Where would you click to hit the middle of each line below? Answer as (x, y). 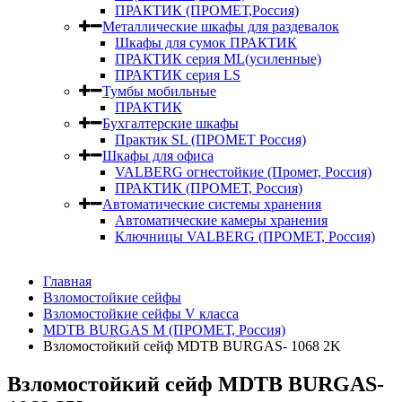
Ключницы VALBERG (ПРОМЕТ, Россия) (245, 236)
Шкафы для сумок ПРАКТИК (206, 43)
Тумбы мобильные (159, 91)
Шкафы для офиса (158, 156)
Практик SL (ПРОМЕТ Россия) (210, 140)
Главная (67, 281)
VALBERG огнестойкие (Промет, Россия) (243, 172)
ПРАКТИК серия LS (178, 75)
